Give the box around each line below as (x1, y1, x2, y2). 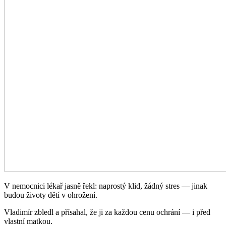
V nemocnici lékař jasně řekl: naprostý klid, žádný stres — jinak (4, 182, 207, 191)
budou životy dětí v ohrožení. (4, 191, 97, 200)
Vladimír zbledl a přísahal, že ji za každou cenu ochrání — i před (4, 208, 210, 217)
